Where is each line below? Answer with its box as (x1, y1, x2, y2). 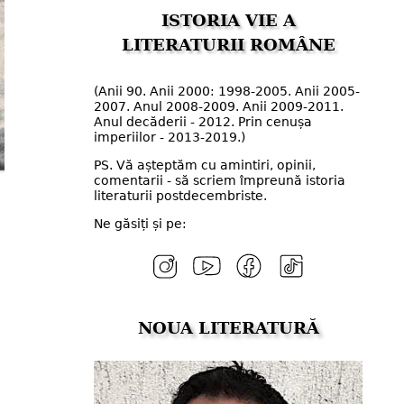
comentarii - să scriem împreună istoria (94, 173, 345, 188)
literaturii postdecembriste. (94, 188, 267, 204)
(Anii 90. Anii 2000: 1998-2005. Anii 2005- (94, 83, 360, 98)
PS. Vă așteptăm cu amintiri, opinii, (94, 158, 316, 173)
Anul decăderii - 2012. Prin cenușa (94, 114, 312, 129)
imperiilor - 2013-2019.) (94, 129, 245, 144)
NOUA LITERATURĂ (137, 317, 319, 337)
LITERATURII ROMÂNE (121, 35, 335, 55)
